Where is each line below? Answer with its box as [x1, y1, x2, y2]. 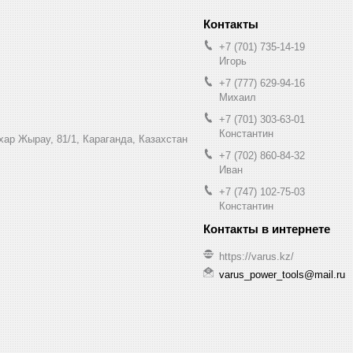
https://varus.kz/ [219, 251, 294, 263]
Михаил [219, 91, 256, 103]
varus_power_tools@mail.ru [219, 268, 345, 281]
